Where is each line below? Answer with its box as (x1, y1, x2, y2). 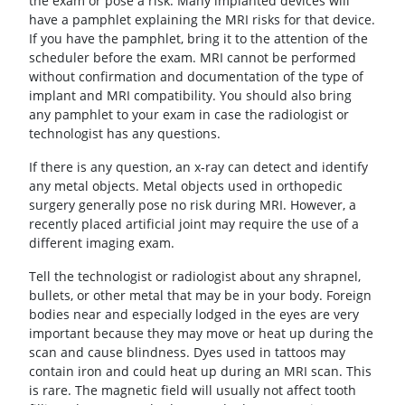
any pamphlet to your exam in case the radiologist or (29, 106, 349, 124)
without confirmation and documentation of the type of (29, 68, 363, 86)
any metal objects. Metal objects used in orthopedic (29, 177, 343, 195)
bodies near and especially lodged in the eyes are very (29, 306, 359, 324)
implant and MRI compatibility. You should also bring (29, 87, 352, 105)
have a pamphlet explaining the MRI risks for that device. (29, 11, 375, 29)
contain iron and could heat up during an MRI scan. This (29, 363, 372, 381)
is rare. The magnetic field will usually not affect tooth (29, 381, 356, 400)
